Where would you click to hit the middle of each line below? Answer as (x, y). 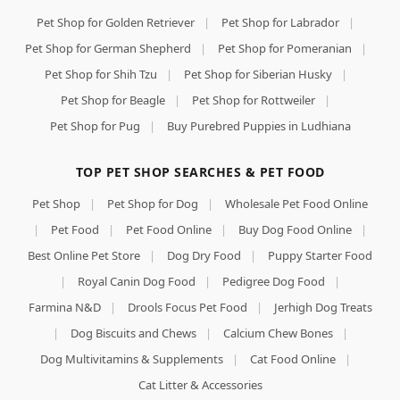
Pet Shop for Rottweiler (254, 100)
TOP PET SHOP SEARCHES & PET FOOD (200, 172)
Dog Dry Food (204, 255)
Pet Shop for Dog (153, 204)
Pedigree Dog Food (274, 281)
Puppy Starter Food (320, 255)
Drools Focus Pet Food (187, 307)
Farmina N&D (64, 307)
